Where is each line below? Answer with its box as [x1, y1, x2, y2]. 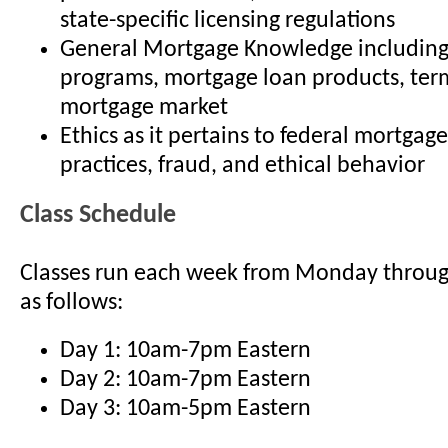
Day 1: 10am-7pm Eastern [60, 338, 311, 363]
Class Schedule [20, 202, 176, 228]
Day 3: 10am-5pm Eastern [60, 396, 311, 421]
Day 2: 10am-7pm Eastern [60, 367, 311, 392]
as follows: [20, 290, 123, 315]
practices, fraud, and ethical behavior [60, 153, 425, 178]
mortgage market [60, 95, 228, 120]
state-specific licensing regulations [60, 8, 395, 33]
